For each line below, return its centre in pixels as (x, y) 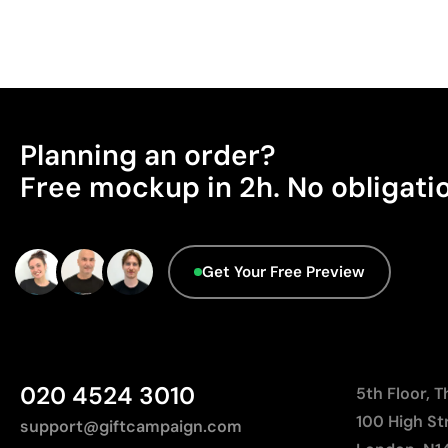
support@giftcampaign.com (131, 426)
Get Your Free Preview (283, 271)
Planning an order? (148, 155)
